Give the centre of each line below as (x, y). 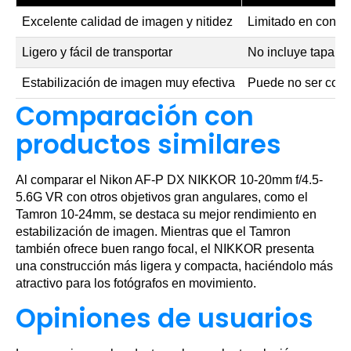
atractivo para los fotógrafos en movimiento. (136, 284)
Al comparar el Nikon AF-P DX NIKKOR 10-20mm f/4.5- (169, 180)
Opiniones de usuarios (165, 319)
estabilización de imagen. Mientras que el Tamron (153, 232)
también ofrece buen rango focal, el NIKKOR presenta (165, 249)
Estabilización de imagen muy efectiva (128, 83)
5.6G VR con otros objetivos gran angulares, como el (162, 197)
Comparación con (135, 117)
